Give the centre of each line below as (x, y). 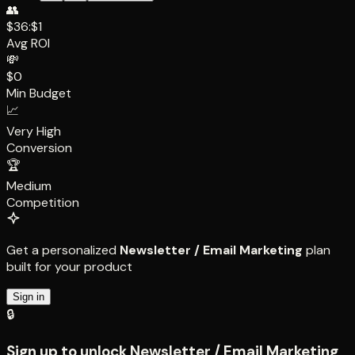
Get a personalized (63, 250)
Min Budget (39, 93)
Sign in (29, 296)
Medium (29, 185)
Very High (34, 131)
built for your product (69, 266)
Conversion (39, 147)
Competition (43, 202)
